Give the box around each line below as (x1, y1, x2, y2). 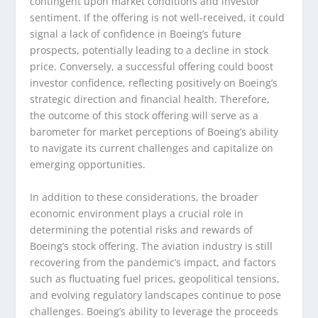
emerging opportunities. (30, 158, 146, 172)
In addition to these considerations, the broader (30, 190, 259, 204)
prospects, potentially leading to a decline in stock (30, 43, 269, 57)
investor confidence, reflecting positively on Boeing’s (30, 76, 278, 90)
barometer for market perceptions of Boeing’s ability (30, 125, 279, 139)
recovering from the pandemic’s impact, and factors (30, 255, 277, 269)
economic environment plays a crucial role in (30, 206, 244, 220)
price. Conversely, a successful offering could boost (30, 60, 274, 74)
